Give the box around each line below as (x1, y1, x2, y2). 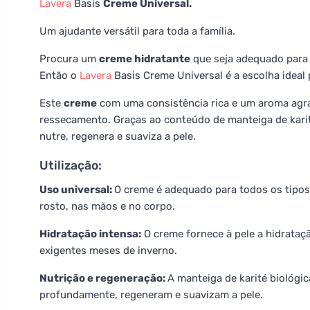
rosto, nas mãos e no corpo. (39, 200, 175, 212)
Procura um (39, 53, 99, 65)
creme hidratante (99, 53, 190, 65)
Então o (39, 69, 80, 82)
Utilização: (39, 158, 102, 172)
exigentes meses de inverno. (39, 244, 177, 257)
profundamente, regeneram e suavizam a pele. (39, 289, 263, 301)
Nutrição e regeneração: (39, 272, 167, 284)
